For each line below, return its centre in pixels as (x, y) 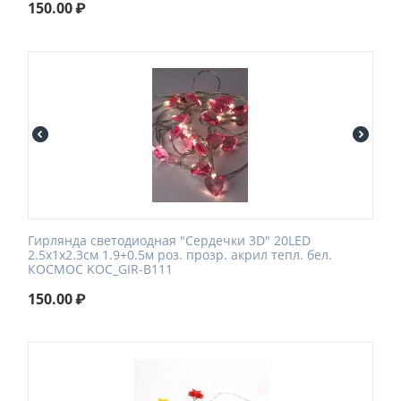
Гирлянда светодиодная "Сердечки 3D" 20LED (169, 240)
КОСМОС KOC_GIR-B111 (100, 269)
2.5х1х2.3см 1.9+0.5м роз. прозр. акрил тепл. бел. (180, 254)
